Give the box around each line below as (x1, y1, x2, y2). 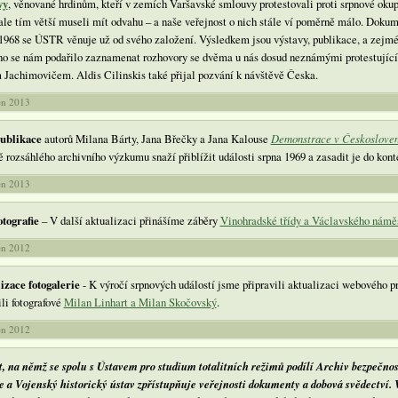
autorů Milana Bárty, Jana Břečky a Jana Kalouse (41, 130, 271, 147)
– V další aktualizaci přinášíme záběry (38, 211, 220, 228)
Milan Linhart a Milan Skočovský (63, 293, 217, 310)
